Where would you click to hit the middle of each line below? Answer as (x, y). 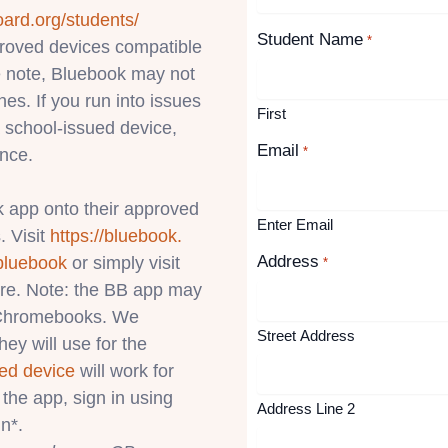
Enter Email (295, 225)
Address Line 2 (306, 409)
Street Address (306, 336)
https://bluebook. (116, 235)
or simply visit (123, 262)
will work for (124, 370)
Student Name (310, 40)
